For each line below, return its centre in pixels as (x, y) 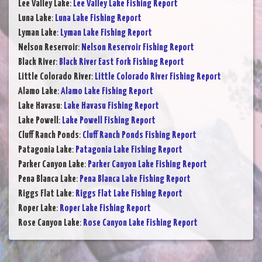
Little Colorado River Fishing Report (158, 77)
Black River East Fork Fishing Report (122, 63)
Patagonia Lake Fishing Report (129, 150)
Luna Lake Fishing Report (98, 19)
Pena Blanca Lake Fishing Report (135, 180)
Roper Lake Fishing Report (105, 209)
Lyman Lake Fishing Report (106, 33)
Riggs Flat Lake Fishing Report (129, 194)
